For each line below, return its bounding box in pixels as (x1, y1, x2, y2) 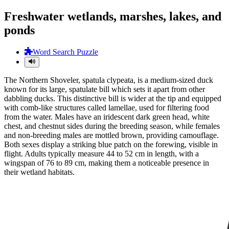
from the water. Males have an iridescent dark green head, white (4, 112, 210, 122)
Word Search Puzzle (33, 48, 98, 57)
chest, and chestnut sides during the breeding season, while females (4, 122, 220, 131)
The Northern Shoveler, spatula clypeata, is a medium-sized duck (4, 76, 213, 85)
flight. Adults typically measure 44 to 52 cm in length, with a (4, 149, 199, 158)
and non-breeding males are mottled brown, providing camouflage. (4, 131, 219, 140)
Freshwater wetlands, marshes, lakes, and (4, 9, 221, 23)
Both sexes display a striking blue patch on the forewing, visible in (4, 140, 218, 149)
